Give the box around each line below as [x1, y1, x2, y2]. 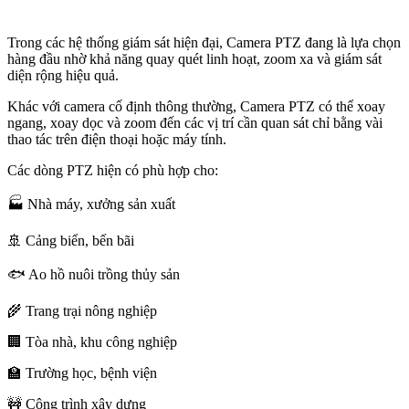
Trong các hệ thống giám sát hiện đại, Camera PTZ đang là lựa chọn [7, 35, 401, 51]
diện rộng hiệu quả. [7, 68, 119, 84]
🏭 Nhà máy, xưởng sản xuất [7, 196, 175, 213]
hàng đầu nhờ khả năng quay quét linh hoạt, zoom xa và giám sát [7, 51, 382, 68]
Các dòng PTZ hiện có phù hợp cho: [7, 163, 218, 179]
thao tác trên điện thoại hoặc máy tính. [7, 131, 226, 148]
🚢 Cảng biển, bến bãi [7, 233, 134, 249]
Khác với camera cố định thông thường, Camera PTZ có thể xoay [7, 99, 385, 115]
